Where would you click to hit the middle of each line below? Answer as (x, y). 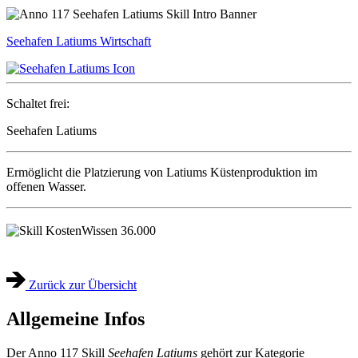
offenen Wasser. (46, 186)
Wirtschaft (125, 41)
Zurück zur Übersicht (81, 285)
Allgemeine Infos (76, 318)
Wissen (99, 231)
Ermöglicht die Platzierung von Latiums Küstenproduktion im (162, 172)
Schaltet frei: (38, 103)
